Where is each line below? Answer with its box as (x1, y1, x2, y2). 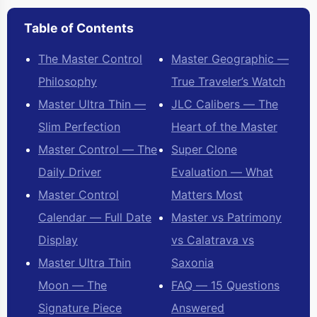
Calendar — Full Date (38, 210, 151, 225)
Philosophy (38, 74, 97, 89)
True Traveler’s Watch (171, 74, 285, 89)
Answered (171, 301, 224, 316)
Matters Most (171, 188, 243, 202)
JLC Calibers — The (171, 97, 278, 112)
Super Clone (171, 142, 237, 157)
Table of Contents (24, 21, 134, 35)
